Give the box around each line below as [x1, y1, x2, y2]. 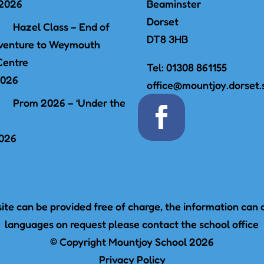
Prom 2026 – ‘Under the [12, 95, 126, 109]
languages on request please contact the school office [5, 217, 259, 230]
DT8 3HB [147, 32, 189, 45]
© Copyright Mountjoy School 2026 [50, 235, 214, 248]
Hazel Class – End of [12, 19, 110, 33]
